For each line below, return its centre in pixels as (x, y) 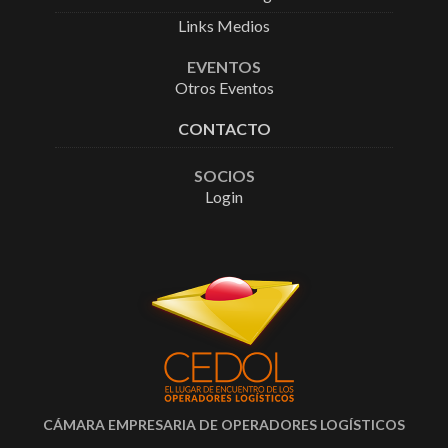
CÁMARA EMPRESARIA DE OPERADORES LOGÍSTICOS (224, 424)
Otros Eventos (224, 87)
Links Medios (224, 25)
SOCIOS (224, 175)
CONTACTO (224, 128)
